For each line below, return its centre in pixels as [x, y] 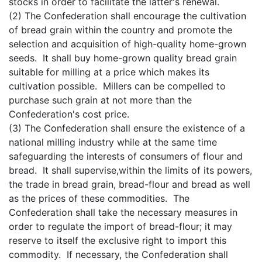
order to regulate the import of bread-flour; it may [120, 226]
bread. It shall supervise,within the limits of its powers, [130, 170]
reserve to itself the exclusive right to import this [118, 240]
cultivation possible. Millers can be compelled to [117, 86]
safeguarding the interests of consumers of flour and [126, 156]
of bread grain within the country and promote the [120, 30]
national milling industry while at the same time [113, 142]
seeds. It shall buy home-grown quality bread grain [123, 58]
